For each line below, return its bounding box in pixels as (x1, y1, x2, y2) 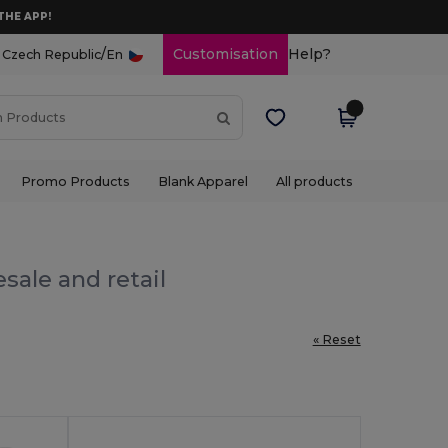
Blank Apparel (157, 173, 248, 189)
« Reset (312, 331, 361, 347)
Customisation (172, 45, 278, 63)
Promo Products (20, 173, 130, 189)
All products (276, 173, 354, 189)
